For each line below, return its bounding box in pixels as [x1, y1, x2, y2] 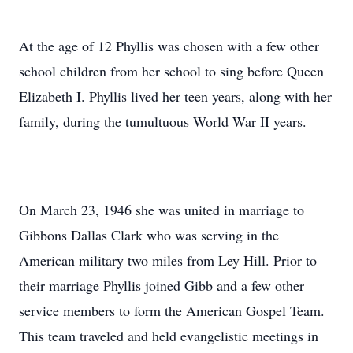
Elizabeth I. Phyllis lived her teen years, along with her [19, 87, 332, 106]
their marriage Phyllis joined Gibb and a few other [19, 276, 304, 295]
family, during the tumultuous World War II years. [19, 112, 307, 131]
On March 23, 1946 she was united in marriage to [19, 200, 304, 219]
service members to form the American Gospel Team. [19, 301, 325, 320]
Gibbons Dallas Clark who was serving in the [19, 225, 279, 244]
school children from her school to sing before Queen [19, 61, 324, 80]
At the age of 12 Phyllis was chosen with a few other [19, 36, 319, 55]
